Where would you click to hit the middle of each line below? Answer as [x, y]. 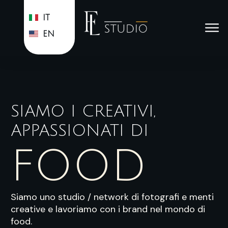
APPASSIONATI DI [80, 131]
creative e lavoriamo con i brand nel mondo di [108, 209]
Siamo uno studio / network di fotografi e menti [112, 197]
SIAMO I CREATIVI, [83, 111]
